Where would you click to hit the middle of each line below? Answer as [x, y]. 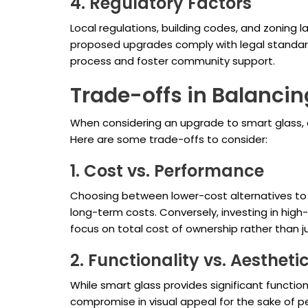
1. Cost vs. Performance [167, 171]
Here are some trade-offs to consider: [169, 140]
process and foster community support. [173, 61]
